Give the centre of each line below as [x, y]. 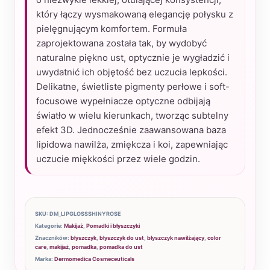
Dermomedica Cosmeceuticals [94, 259]
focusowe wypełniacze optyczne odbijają [123, 101]
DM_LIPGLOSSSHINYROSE [85, 214]
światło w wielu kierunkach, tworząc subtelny [132, 115]
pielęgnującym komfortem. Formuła [111, 29]
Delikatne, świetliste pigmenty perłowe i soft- [133, 86]
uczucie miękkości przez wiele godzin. [118, 159]
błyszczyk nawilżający [176, 238]
